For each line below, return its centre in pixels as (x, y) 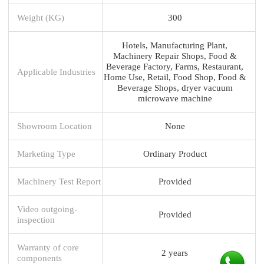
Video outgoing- (47, 209)
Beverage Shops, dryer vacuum (175, 87)
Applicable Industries (56, 71)
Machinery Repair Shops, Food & (175, 55)
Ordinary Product (175, 153)
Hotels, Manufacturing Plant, (175, 45)
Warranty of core (48, 247)
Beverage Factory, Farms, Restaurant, (175, 66)
